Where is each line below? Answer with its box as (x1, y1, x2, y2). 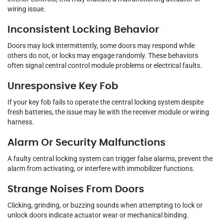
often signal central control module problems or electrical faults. (7, 61, 202, 70)
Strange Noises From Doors (7, 184, 144, 195)
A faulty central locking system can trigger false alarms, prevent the (7, 155, 213, 163)
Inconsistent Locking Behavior (7, 25, 159, 35)
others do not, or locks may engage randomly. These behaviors (7, 52, 198, 60)
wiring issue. (7, 5, 46, 13)
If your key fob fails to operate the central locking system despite (7, 98, 204, 107)
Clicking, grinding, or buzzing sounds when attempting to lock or (7, 201, 203, 210)
